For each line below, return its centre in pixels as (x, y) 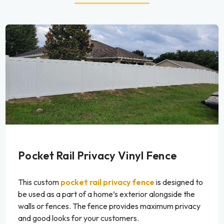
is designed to (179, 182)
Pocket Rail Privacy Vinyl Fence (97, 156)
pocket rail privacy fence (107, 182)
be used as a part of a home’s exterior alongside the (106, 194)
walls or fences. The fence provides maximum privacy (109, 206)
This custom (39, 182)
